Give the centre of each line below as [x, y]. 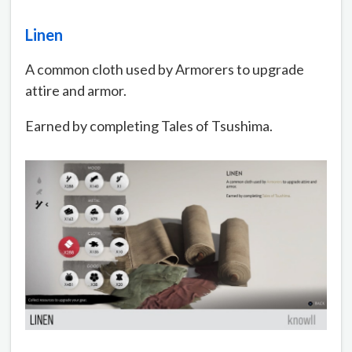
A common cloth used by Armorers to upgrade [165, 69]
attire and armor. [76, 90]
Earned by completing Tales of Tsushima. [149, 125]
